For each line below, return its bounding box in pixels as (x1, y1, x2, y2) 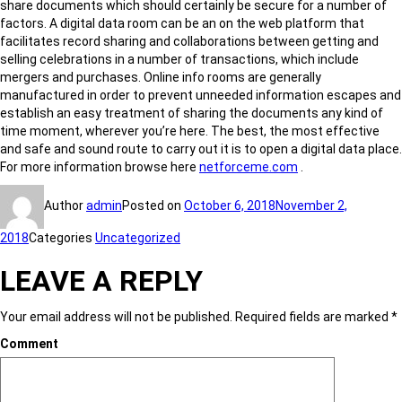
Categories (29, 231, 95, 245)
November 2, (275, 198, 347, 214)
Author (44, 198, 86, 214)
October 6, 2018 (184, 198, 275, 214)
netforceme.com (199, 160, 298, 174)
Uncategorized (95, 231, 180, 245)
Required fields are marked (232, 310, 391, 324)
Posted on (122, 198, 184, 214)
